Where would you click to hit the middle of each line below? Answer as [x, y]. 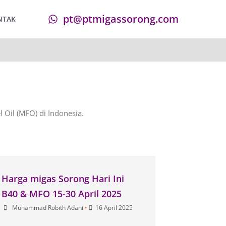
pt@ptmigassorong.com [121, 19]
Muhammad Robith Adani [48, 207]
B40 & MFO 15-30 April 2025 [62, 193]
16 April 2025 [114, 207]
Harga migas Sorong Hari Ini [63, 178]
